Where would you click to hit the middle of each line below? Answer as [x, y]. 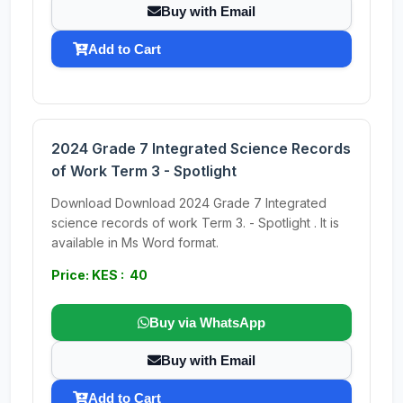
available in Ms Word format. [135, 242]
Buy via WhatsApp [207, 322]
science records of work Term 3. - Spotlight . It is [195, 223]
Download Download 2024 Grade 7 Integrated [189, 203]
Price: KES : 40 [99, 275]
